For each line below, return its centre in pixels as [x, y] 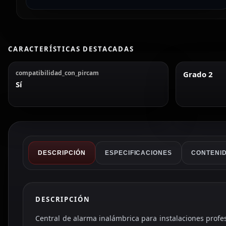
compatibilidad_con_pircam [57, 73]
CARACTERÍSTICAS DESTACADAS [71, 49]
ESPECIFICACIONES [138, 153]
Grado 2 [198, 74]
